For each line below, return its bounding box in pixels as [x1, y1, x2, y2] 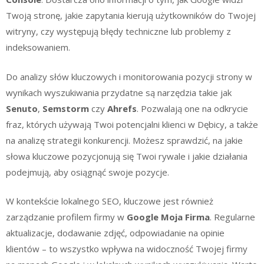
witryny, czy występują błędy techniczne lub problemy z [6, 25, 231, 37]
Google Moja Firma [127, 211, 210, 223]
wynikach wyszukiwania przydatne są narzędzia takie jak [6, 86, 232, 98]
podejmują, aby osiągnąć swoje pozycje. [6, 166, 169, 178]
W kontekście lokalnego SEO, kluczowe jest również [6, 195, 213, 207]
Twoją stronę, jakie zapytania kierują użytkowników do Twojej [6, 9, 256, 21]
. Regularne [210, 211, 255, 223]
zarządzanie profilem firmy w [6, 211, 127, 223]
